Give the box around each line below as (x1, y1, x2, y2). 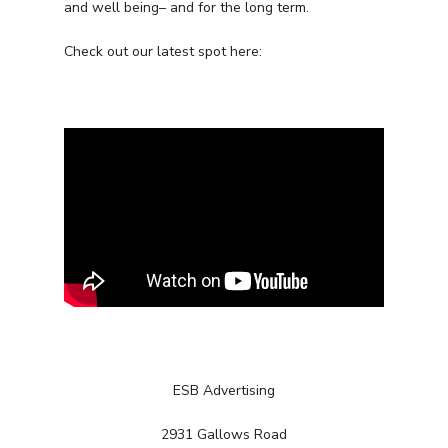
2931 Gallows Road (161, 424, 287, 444)
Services (258, 401, 340, 431)
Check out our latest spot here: (64, 41, 262, 61)
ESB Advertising (173, 380, 275, 400)
